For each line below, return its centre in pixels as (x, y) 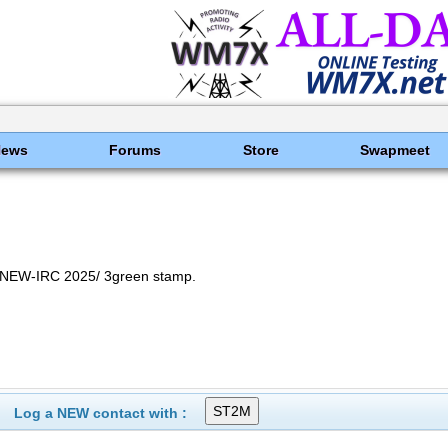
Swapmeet (394, 150)
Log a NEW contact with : (100, 413)
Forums (135, 150)
